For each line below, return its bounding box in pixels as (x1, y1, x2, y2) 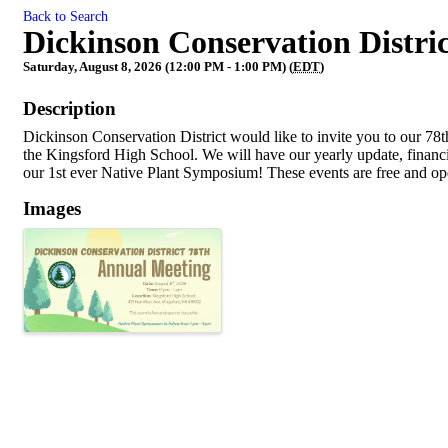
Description (23, 98, 116, 119)
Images (23, 198, 81, 219)
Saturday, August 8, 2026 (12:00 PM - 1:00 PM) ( (23, 59, 293, 74)
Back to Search (23, 8, 108, 24)
